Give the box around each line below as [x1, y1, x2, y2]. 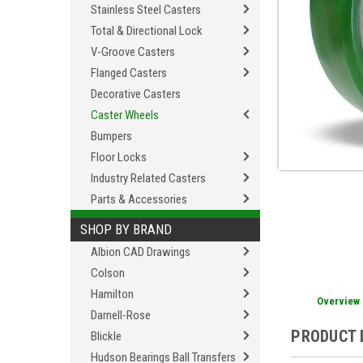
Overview [316, 295, 360, 308]
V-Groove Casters [91, 45, 175, 59]
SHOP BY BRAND [80, 221, 172, 237]
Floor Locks [91, 150, 147, 164]
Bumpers [91, 129, 132, 143]
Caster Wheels [91, 108, 159, 122]
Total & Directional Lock [91, 23, 203, 38]
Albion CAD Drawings [91, 245, 190, 259]
